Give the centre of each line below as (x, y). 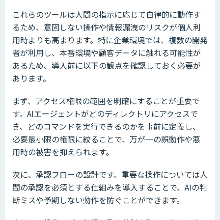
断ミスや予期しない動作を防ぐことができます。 (98, 200)
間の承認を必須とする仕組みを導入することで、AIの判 (110, 187)
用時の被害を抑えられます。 (63, 152)
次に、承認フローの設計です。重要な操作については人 (110, 175)
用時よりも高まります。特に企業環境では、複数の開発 (110, 40)
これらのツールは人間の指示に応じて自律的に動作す (107, 14)
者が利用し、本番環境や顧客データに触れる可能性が (107, 53)
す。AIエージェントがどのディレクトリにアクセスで (105, 114)
